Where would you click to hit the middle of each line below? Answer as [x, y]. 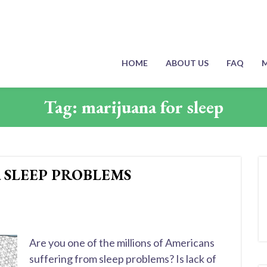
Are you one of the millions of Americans [122, 243]
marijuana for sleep [152, 107]
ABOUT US [187, 63]
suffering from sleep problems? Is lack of [123, 259]
